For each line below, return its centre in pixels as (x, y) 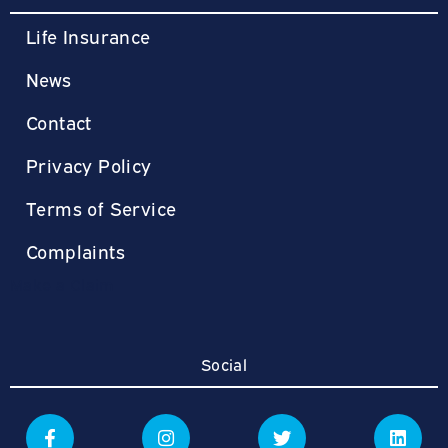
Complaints (75, 251)
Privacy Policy (89, 165)
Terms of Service (101, 208)
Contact (59, 122)
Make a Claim (62, 284)
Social (224, 364)
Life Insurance (88, 36)
